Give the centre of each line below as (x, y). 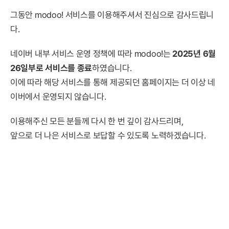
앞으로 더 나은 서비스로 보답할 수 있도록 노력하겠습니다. (108, 135)
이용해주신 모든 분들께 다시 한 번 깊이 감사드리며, (97, 121)
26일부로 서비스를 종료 (51, 68)
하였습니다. (112, 68)
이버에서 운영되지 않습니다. (58, 97)
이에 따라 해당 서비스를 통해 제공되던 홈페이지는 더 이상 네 (113, 82)
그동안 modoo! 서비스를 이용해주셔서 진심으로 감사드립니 (112, 15)
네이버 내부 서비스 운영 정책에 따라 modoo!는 (91, 54)
